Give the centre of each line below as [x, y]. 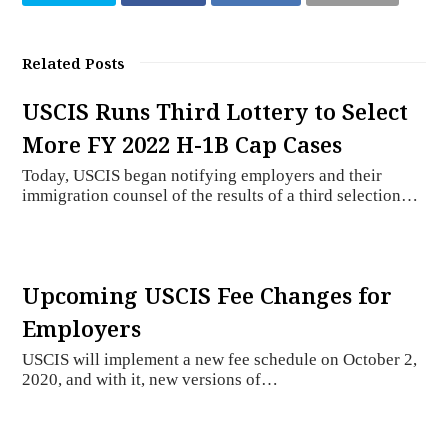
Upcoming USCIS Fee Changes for [207, 295]
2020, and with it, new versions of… [150, 380]
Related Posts [74, 63]
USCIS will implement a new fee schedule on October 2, [220, 360]
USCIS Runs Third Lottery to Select [215, 111]
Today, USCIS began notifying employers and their [202, 176]
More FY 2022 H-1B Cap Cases [182, 144]
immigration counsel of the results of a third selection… [220, 196]
